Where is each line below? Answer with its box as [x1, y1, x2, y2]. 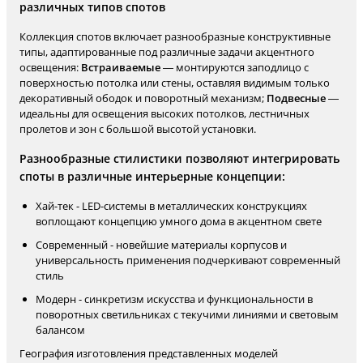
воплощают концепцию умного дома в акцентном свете [36, 214, 322, 228]
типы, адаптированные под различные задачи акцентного [19, 45, 314, 59]
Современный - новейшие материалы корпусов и [36, 237, 287, 252]
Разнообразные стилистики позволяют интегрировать [19, 151, 340, 166]
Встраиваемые [81, 60, 160, 75]
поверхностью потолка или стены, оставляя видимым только [19, 75, 330, 90]
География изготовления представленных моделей [19, 346, 278, 361]
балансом [36, 322, 85, 337]
